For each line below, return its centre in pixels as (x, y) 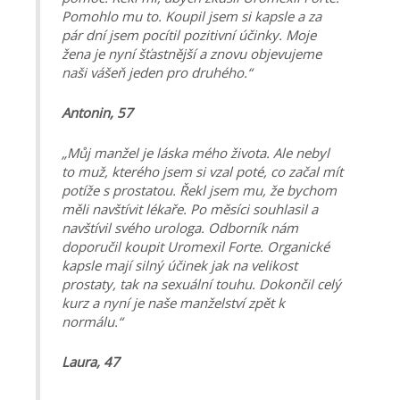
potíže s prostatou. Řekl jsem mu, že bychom (199, 190)
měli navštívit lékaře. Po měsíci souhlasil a (190, 208)
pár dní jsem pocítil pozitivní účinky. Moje (189, 34)
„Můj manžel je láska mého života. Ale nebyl (196, 152)
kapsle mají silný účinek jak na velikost (179, 265)
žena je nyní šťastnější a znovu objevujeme (192, 53)
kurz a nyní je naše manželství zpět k (173, 302)
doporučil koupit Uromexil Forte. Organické (196, 246)
